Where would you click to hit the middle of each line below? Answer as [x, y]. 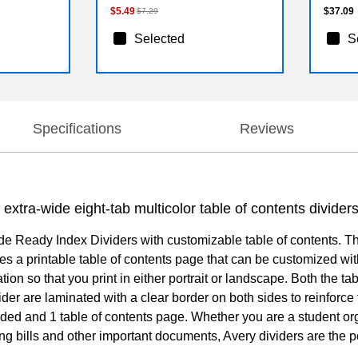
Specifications [77, 128]
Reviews [267, 128]
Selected [159, 38]
